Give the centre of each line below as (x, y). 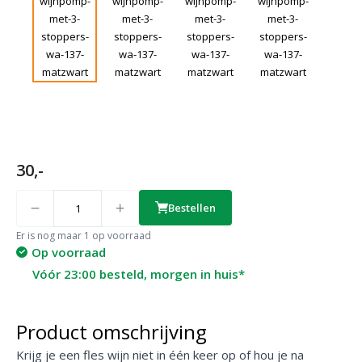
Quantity (31, 194)
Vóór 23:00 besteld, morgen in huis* (139, 274)
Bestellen (192, 207)
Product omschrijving (112, 331)
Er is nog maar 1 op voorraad (84, 235)
